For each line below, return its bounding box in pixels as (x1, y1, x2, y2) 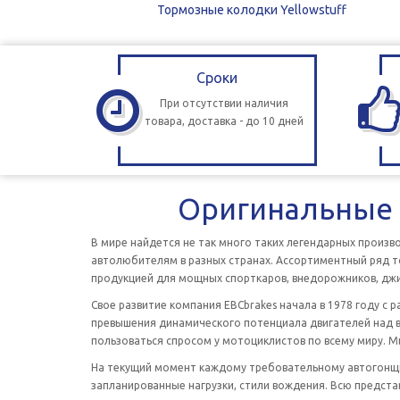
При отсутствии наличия (160, 97, 289, 109)
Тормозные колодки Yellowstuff (157, 3, 346, 17)
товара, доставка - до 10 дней (145, 115, 304, 127)
